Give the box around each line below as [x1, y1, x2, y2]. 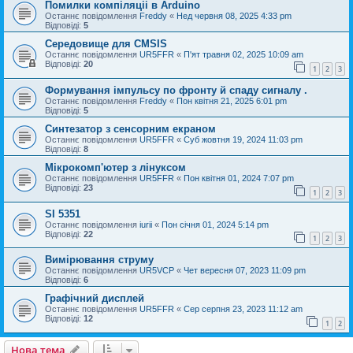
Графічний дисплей [45, 292, 144, 305]
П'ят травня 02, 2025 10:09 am [184, 50, 303, 60]
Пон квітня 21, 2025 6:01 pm [176, 96, 287, 106]
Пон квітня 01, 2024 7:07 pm [184, 173, 294, 184]
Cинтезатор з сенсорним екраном [45, 123, 216, 136]
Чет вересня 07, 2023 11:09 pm [184, 266, 306, 276]
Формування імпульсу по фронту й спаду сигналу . [45, 84, 307, 97]
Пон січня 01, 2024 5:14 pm [162, 219, 269, 229]
